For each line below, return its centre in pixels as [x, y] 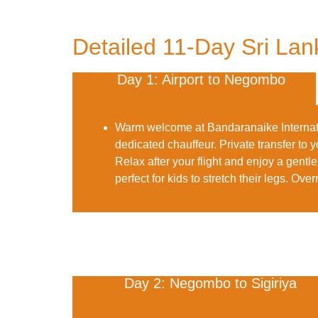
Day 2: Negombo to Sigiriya [211, 283]
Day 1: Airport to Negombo [202, 80]
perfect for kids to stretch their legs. [203, 179]
